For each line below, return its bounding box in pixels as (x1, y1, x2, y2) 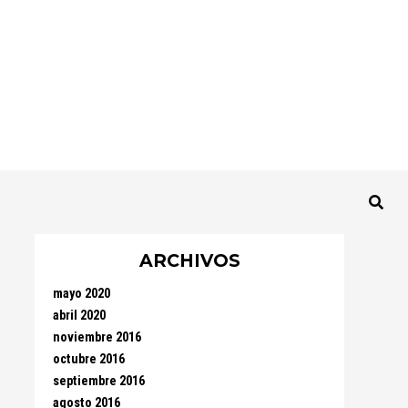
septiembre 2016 (53, 373, 145, 389)
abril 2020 (53, 308, 106, 323)
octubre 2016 (53, 352, 125, 367)
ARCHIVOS (138, 250, 240, 271)
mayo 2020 (53, 286, 110, 301)
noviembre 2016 (53, 330, 141, 345)
